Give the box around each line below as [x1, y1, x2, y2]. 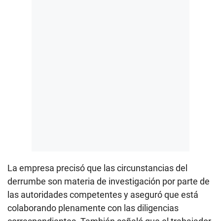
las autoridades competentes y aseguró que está [7, 189, 198, 200]
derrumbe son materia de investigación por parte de [7, 176, 210, 186]
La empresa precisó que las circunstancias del [7, 162, 187, 173]
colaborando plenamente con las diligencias [7, 202, 179, 213]
